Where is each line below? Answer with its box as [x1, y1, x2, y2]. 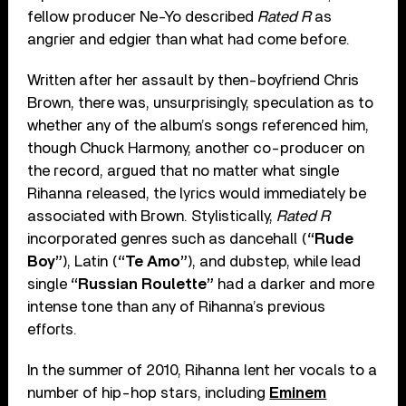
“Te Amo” [118, 253, 188, 269]
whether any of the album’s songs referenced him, [27, 117, 370, 133]
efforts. [27, 321, 78, 337]
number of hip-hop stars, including [27, 384, 270, 401]
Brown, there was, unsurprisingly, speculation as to [27, 94, 374, 111]
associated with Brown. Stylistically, [27, 208, 277, 224]
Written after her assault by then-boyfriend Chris [27, 72, 360, 88]
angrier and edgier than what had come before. [27, 31, 351, 47]
